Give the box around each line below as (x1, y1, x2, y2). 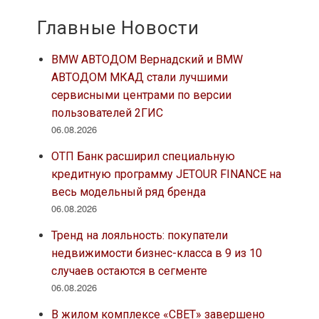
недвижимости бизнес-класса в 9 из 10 (51, 246, 262, 261)
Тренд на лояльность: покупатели (51, 229, 228, 243)
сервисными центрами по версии (51, 88, 231, 103)
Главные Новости (36, 17, 200, 39)
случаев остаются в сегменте (51, 264, 207, 278)
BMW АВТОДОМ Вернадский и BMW (51, 53, 243, 67)
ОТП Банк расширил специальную (51, 150, 235, 164)
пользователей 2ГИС (51, 106, 163, 120)
